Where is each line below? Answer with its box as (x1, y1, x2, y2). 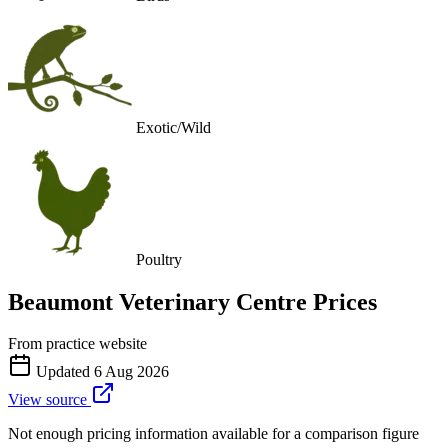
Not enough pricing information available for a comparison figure (8, 425, 419, 443)
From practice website (8, 335, 147, 353)
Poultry (136, 250, 182, 268)
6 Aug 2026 (94, 363, 169, 381)
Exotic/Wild (136, 118, 211, 136)
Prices (307, 288, 377, 315)
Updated (32, 363, 94, 381)
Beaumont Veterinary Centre (8, 288, 307, 315)
